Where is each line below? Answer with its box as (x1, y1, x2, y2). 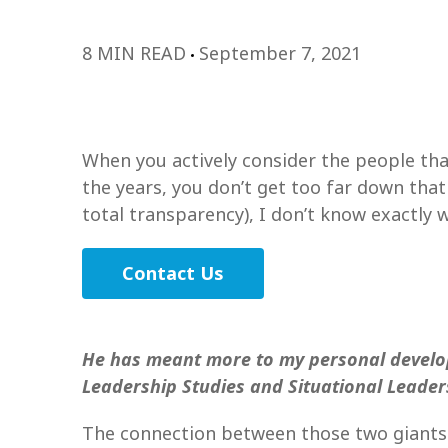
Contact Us (122, 261, 224, 285)
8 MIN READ (82, 41, 191, 65)
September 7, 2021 (199, 41, 361, 65)
